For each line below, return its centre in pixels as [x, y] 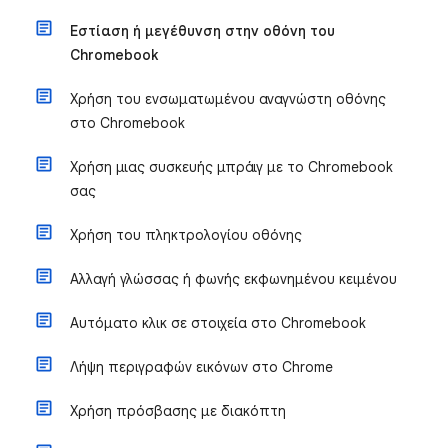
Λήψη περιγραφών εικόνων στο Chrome [201, 367]
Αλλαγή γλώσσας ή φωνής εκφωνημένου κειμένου [233, 279]
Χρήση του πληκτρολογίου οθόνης [186, 235]
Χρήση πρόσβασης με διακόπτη [178, 411]
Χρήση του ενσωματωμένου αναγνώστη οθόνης [228, 99]
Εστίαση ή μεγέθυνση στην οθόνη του [202, 31]
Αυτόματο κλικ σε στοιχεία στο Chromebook [218, 323]
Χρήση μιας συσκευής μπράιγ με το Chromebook [231, 167]
